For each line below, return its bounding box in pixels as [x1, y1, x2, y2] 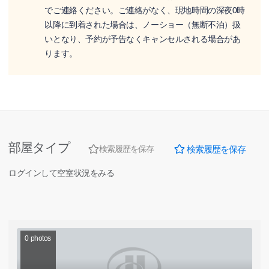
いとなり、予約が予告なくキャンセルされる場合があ [44, 34, 241, 44]
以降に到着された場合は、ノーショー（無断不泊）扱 [44, 19, 241, 29]
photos [29, 234, 52, 243]
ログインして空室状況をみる [8, 168, 115, 178]
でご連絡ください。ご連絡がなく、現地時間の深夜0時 [44, 5, 245, 15]
